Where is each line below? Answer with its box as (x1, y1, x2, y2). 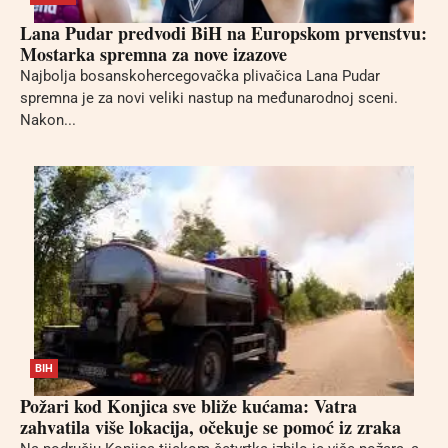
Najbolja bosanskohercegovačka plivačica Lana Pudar (20, 67, 380, 86)
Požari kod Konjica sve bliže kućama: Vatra (20, 392, 357, 419)
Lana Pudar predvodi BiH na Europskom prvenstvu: (20, 20, 427, 47)
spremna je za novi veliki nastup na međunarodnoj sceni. (20, 89, 398, 108)
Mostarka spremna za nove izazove (20, 41, 287, 68)
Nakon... (20, 111, 76, 130)
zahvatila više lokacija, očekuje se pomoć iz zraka (20, 413, 401, 440)
